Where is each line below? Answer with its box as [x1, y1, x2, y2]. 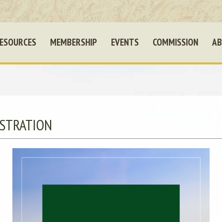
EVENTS [111, 36, 139, 48]
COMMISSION [153, 36, 198, 48]
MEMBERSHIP [50, 36, 97, 48]
